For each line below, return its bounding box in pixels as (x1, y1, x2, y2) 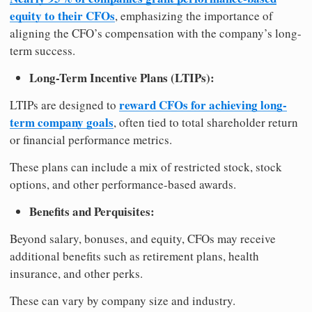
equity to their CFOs (10, 7, 115, 25)
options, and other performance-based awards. (10, 176, 236, 193)
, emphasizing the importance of (115, 8, 273, 24)
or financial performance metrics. (10, 132, 172, 148)
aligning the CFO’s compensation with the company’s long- (10, 25, 302, 42)
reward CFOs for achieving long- (119, 96, 287, 114)
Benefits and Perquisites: (29, 203, 155, 221)
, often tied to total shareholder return (114, 114, 298, 131)
